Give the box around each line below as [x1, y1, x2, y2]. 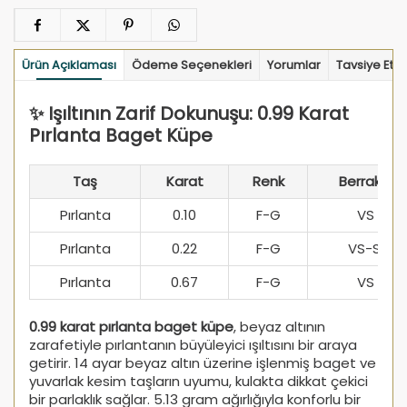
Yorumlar [267, 55, 321, 74]
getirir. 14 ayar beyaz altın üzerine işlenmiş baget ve [29, 352, 376, 372]
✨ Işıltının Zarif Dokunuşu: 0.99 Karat [29, 100, 349, 126]
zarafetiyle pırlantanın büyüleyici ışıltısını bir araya [29, 334, 357, 354]
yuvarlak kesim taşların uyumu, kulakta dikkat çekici [29, 371, 368, 391]
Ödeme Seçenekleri [132, 55, 252, 74]
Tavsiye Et [336, 55, 393, 74]
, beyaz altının [233, 316, 325, 336]
